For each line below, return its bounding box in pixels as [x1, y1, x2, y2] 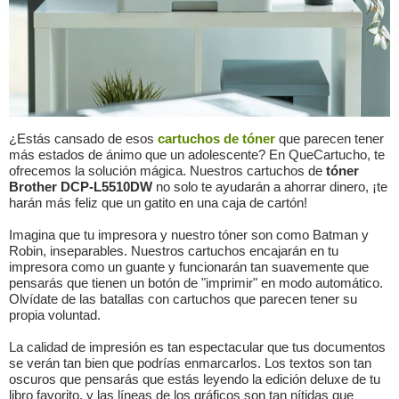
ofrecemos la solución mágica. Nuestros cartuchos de [9, 163, 326, 179]
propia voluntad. [9, 307, 101, 323]
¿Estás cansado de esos [9, 131, 158, 147]
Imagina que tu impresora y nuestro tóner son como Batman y [9, 227, 369, 243]
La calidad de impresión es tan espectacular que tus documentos [9, 339, 386, 355]
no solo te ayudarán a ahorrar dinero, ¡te [152, 179, 387, 195]
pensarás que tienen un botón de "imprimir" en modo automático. [9, 275, 383, 291]
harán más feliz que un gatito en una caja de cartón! [9, 195, 307, 211]
